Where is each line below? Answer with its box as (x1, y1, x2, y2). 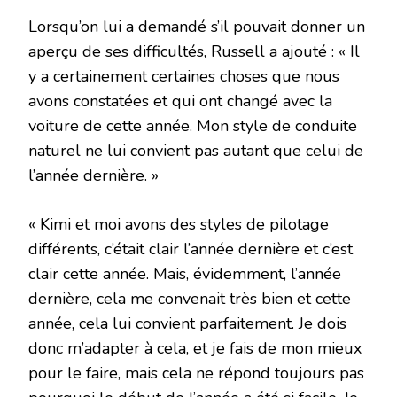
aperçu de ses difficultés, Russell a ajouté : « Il (28, 40, 360, 62)
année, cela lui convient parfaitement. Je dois (28, 312, 346, 334)
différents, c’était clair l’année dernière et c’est (28, 237, 353, 260)
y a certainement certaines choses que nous (28, 65, 339, 87)
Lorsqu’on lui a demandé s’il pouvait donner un (28, 15, 365, 37)
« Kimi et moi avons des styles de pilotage (28, 213, 329, 235)
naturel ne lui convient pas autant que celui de (28, 139, 363, 161)
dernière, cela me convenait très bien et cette (28, 287, 351, 309)
